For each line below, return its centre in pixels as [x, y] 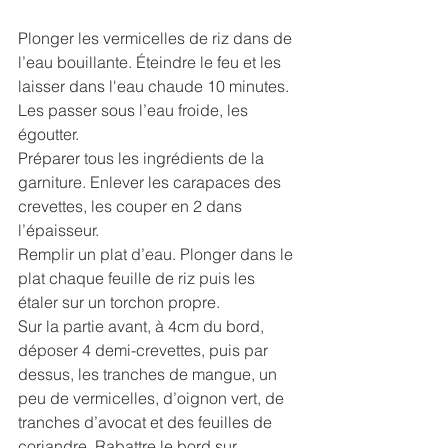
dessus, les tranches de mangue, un [149, 374]
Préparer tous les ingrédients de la [143, 158]
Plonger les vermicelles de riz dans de [157, 38]
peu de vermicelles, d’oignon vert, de [153, 398]
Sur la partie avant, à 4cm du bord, [143, 326]
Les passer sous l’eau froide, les [135, 110]
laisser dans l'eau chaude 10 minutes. [155, 86]
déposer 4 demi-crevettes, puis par [145, 350]
